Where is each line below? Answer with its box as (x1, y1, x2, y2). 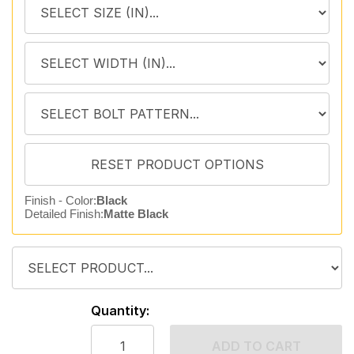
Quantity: (91, 303, 149, 318)
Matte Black (104, 207, 168, 220)
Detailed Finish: (24, 207, 104, 220)
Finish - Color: (24, 194, 96, 207)
